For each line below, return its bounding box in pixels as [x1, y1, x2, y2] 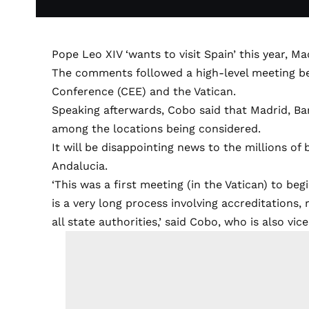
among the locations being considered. [52, 122, 261, 136]
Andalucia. [52, 159, 108, 173]
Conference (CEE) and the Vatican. [52, 85, 237, 99]
